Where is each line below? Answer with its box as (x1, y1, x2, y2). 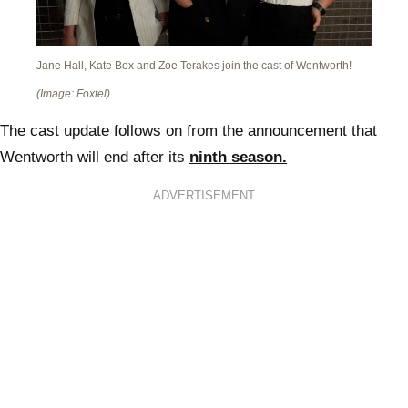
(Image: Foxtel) (36, 87, 110, 100)
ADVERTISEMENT (153, 189, 255, 202)
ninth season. (189, 148, 287, 167)
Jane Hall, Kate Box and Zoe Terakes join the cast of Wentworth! (36, 58, 352, 72)
